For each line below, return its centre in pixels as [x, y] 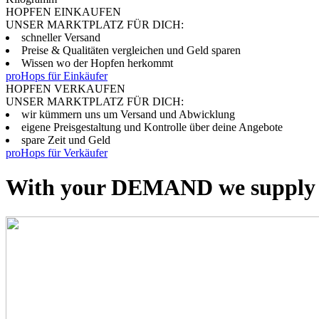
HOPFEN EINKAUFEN [63, 12]
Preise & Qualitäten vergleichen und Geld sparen [131, 50]
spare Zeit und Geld [66, 140]
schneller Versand [61, 37]
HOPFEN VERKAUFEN [66, 89]
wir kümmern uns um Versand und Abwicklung [128, 114]
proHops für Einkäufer [57, 76]
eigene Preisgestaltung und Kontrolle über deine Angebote [152, 127]
